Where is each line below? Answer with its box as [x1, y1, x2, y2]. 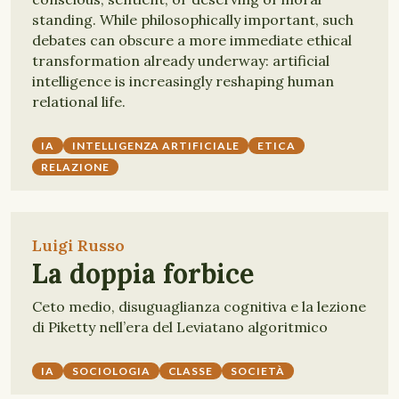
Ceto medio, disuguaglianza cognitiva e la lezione [32, 297, 366, 315]
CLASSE [167, 364, 214, 378]
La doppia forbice [32, 256, 254, 290]
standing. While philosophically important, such [32, 11, 354, 28]
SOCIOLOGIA [71, 364, 151, 378]
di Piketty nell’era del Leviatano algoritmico [32, 318, 328, 336]
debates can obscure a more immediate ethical [32, 31, 352, 49]
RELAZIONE [41, 160, 110, 174]
